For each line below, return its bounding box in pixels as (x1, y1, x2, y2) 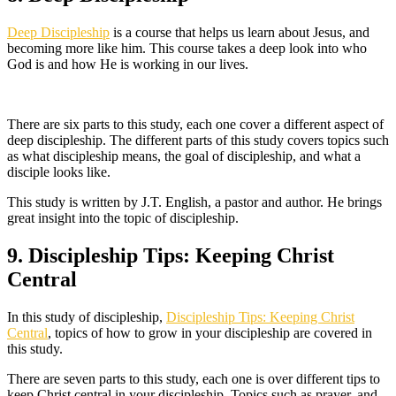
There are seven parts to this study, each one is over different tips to (7, 371, 380, 387)
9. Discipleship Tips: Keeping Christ (7, 244, 334, 268)
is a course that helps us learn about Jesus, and (110, 25, 369, 41)
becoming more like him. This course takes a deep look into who (7, 41, 367, 57)
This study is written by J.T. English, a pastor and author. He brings (7, 194, 382, 210)
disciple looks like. (7, 164, 110, 180)
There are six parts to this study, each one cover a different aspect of (7, 117, 384, 133)
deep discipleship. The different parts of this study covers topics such (7, 133, 389, 148)
